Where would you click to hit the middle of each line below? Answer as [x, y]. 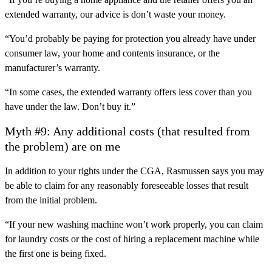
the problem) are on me [63, 147]
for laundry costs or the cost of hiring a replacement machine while [132, 239]
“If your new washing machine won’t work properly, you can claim [134, 225]
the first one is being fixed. [56, 254]
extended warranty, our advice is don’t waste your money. [115, 15]
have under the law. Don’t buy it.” [70, 107]
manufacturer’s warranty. [53, 68]
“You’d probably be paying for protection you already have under [130, 39]
